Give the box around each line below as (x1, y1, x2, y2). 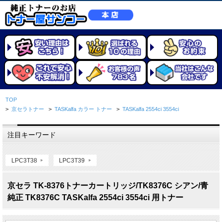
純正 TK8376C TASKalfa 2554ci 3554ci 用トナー (7, 193, 183, 202)
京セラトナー (11, 106, 45, 112)
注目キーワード (7, 131, 56, 139)
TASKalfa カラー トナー (55, 106, 112, 112)
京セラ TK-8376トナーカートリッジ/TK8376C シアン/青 (7, 181, 208, 190)
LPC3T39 (59, 157, 85, 164)
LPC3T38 (11, 157, 37, 164)
